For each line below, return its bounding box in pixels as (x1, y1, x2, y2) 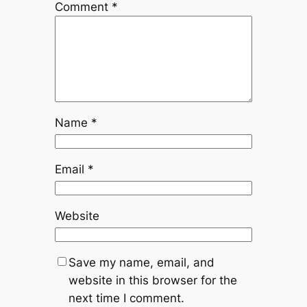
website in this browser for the (68, 273, 237, 288)
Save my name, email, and (68, 256, 214, 270)
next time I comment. (68, 291, 184, 306)
